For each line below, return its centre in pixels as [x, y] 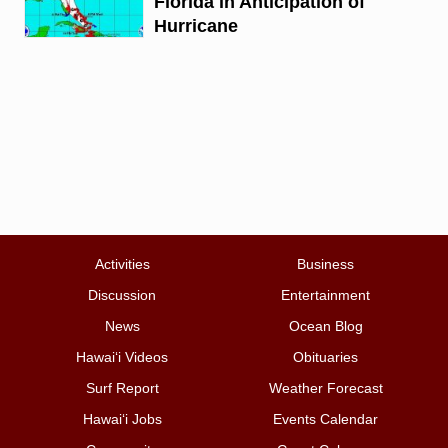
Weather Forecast [325, 388]
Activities [122, 264]
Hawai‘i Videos [122, 357]
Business [325, 264]
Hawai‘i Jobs [122, 419]
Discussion [122, 295]
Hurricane [195, 25]
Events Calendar [325, 419]
